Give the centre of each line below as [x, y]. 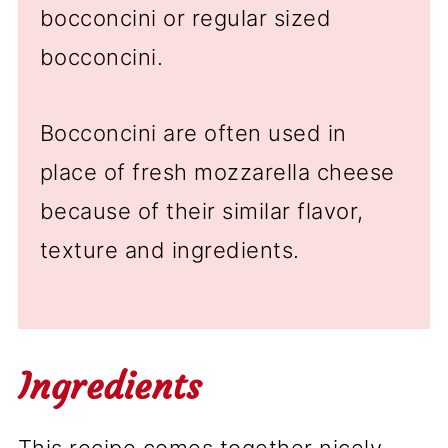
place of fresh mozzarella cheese [217, 171]
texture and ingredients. [169, 249]
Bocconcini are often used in [193, 132]
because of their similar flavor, [201, 210]
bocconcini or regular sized [185, 17]
